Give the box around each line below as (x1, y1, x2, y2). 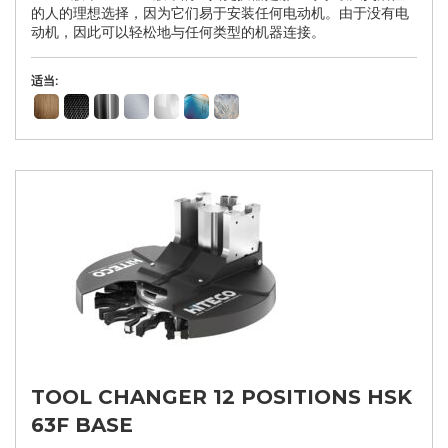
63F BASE (31, 413, 133, 437)
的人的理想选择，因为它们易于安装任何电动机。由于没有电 (31, 4, 409, 21)
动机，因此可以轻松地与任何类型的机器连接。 (31, 23, 325, 40)
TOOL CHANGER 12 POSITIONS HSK (31, 385, 412, 409)
